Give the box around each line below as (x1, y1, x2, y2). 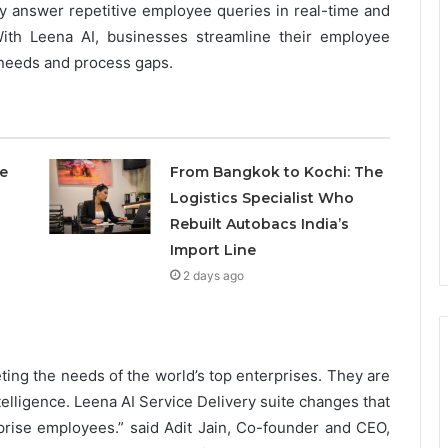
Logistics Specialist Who (169, 188, 354, 207)
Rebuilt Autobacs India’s (169, 214, 349, 233)
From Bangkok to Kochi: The (169, 162, 383, 181)
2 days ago (182, 267, 244, 283)
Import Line (169, 240, 256, 259)
